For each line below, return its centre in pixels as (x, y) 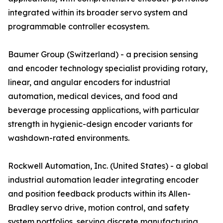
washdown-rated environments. (69, 138)
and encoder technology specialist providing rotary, (108, 68)
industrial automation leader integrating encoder (103, 180)
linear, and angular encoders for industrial (89, 82)
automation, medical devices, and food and (93, 96)
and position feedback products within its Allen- (99, 194)
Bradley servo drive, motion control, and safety (99, 208)
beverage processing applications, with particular (104, 110)
